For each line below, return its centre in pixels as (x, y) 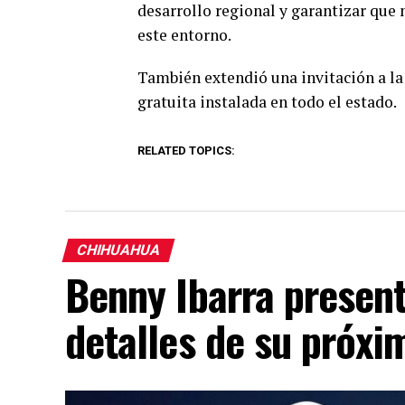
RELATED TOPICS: (186, 150)
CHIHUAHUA (118, 250)
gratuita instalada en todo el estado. (267, 101)
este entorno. (184, 34)
